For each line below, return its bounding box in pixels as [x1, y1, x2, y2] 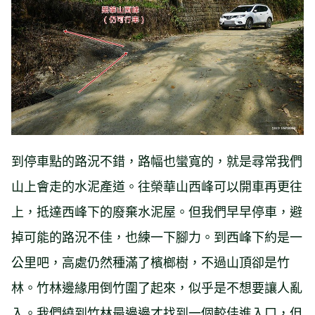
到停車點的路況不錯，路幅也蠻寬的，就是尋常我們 [11, 151, 302, 170]
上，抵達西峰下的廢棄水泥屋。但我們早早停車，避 [11, 202, 302, 221]
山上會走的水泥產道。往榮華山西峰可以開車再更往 [11, 176, 302, 195]
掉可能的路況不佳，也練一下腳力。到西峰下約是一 [11, 227, 302, 246]
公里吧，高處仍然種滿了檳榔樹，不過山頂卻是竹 [11, 252, 290, 271]
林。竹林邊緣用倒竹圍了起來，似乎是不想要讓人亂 [11, 278, 302, 297]
